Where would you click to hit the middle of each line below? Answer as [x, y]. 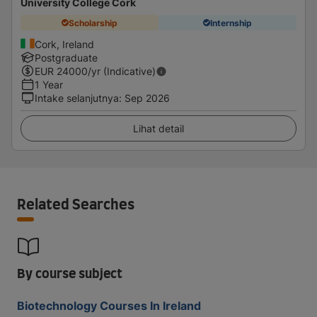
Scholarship [93, 23]
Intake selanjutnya [77, 98]
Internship [231, 23]
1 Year [49, 85]
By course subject [70, 275]
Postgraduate [66, 58]
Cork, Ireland [64, 44]
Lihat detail [158, 128]
